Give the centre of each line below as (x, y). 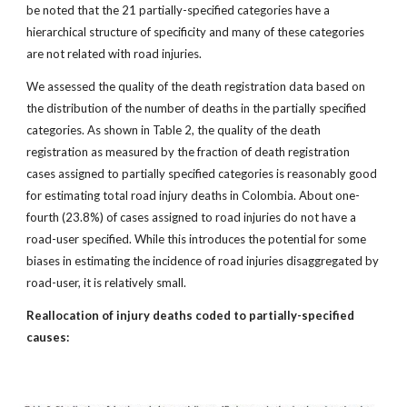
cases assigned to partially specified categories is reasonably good (202, 174)
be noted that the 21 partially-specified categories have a (179, 10)
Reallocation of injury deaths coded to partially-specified (191, 315)
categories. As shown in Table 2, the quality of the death (174, 130)
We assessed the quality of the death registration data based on (196, 86)
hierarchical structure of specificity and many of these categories (196, 32)
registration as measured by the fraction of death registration (189, 152)
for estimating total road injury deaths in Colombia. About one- (194, 195)
